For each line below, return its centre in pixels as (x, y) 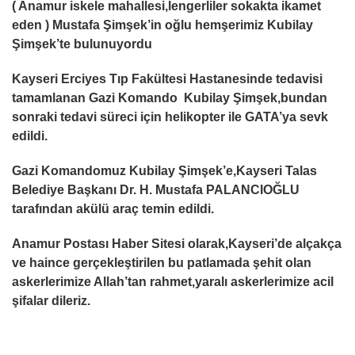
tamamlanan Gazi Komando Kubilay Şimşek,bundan (170, 98)
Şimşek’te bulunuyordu (82, 44)
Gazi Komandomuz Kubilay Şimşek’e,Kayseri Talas (164, 171)
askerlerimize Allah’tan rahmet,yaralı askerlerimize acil (173, 282)
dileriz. (71, 301)
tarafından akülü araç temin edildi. (113, 209)
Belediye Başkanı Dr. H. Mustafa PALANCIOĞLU (156, 190)
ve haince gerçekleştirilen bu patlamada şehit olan (162, 263)
